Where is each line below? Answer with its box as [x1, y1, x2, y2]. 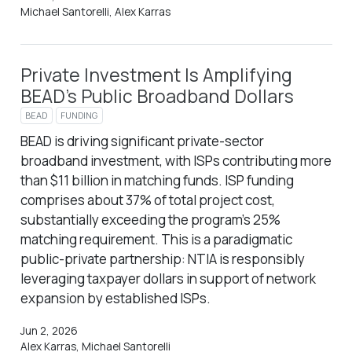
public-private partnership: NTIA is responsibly [20, 249, 305, 268]
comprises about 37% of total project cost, [20, 190, 275, 209]
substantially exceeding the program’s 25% [20, 210, 280, 229]
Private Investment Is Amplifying [20, 63, 292, 88]
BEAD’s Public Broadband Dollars [20, 84, 294, 109]
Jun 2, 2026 [20, 324, 78, 339]
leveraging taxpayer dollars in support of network [20, 269, 316, 288]
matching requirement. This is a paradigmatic [20, 229, 292, 248]
